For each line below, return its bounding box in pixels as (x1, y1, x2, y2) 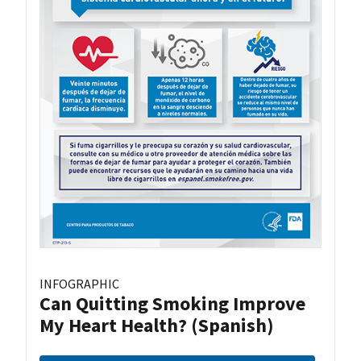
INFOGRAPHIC (39, 275, 119, 292)
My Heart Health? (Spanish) (39, 312, 274, 338)
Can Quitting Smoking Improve (39, 290, 305, 316)
